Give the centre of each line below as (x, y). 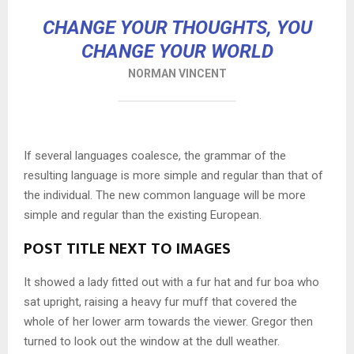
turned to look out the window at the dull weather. (152, 341)
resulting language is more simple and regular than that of (173, 175)
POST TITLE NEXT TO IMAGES (127, 249)
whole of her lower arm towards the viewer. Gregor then (168, 321)
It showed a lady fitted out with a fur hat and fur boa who (171, 282)
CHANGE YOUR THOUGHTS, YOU (177, 28)
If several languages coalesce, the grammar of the (155, 155)
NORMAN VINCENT (177, 73)
